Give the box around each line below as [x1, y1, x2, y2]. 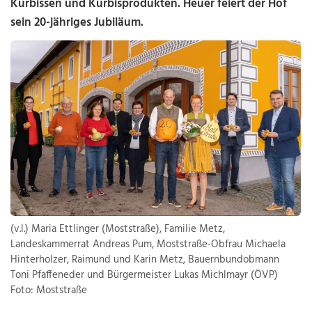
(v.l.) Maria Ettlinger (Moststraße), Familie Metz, [10, 221, 226, 238]
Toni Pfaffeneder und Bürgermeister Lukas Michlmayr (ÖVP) [10, 267, 279, 284]
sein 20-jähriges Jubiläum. [10, 13, 144, 32]
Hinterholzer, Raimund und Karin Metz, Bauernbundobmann [10, 251, 280, 269]
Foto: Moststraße [10, 282, 88, 299]
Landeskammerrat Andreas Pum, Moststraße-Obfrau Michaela [10, 236, 286, 253]
